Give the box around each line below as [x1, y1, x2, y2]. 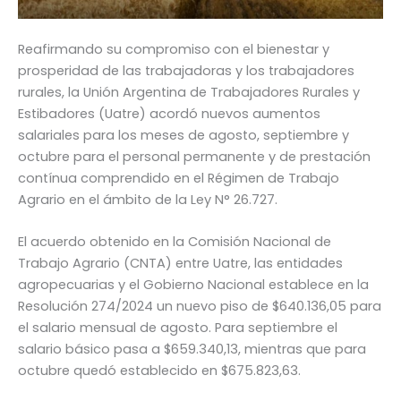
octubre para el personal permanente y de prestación [18, 147, 371, 166]
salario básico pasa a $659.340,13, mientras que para [18, 340, 366, 359]
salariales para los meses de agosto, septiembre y [18, 125, 349, 144]
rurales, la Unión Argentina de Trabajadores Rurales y [18, 82, 360, 101]
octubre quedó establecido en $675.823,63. [18, 362, 301, 380]
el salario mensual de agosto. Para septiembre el [18, 319, 337, 337]
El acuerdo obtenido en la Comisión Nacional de [18, 233, 331, 252]
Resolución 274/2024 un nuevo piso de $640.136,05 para [18, 297, 381, 316]
